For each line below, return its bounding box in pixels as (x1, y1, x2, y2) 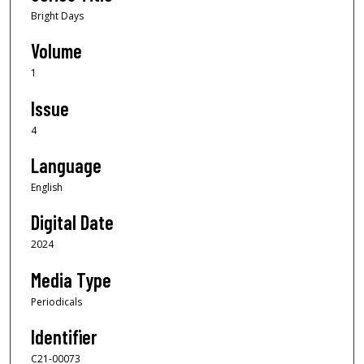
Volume (31, 39, 82, 63)
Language (31, 153, 102, 177)
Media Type (31, 267, 111, 292)
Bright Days (31, 8, 84, 23)
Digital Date (31, 210, 114, 235)
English (31, 180, 63, 194)
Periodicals (31, 294, 82, 309)
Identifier (31, 325, 97, 349)
